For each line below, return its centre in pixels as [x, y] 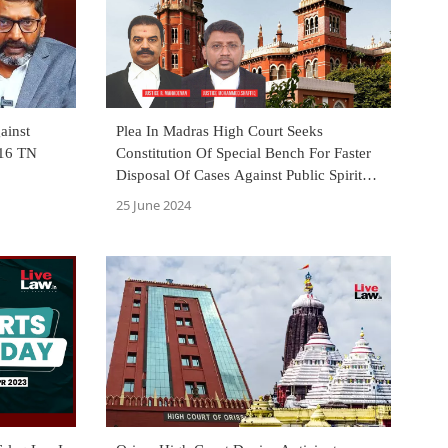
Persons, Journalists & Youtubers [218, 196]
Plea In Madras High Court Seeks [219, 130]
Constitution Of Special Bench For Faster [243, 152]
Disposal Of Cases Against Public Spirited [246, 174]
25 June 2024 [153, 204]
